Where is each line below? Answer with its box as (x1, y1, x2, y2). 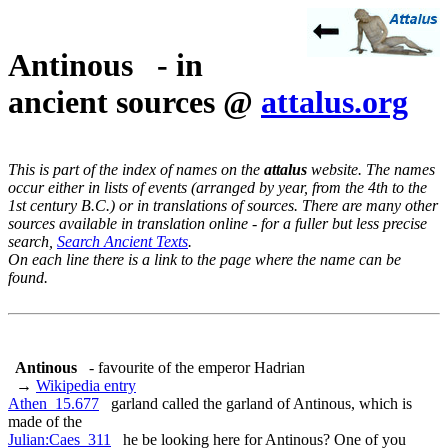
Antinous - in (8, 47, 203, 84)
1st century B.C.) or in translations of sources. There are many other (8, 196, 438, 214)
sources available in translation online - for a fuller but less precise (8, 214, 427, 232)
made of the (8, 412, 82, 430)
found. (8, 268, 48, 286)
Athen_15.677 (8, 394, 99, 412)
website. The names (307, 160, 435, 178)
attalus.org (261, 84, 408, 121)
